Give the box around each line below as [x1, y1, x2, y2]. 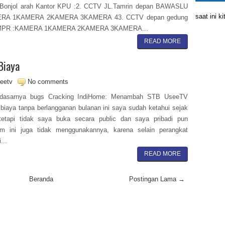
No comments [28, 78, 68, 85]
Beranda [29, 175, 53, 183]
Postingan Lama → [129, 175, 185, 183]
